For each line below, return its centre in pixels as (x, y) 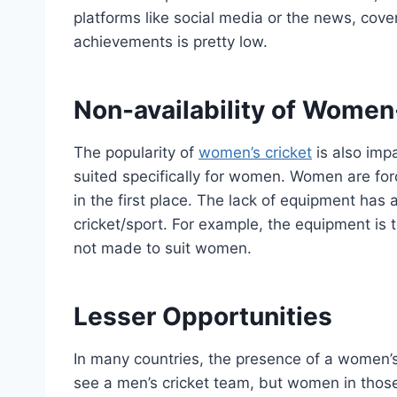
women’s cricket (255, 152)
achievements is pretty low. (173, 41)
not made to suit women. (165, 248)
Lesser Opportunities (203, 316)
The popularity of (136, 152)
